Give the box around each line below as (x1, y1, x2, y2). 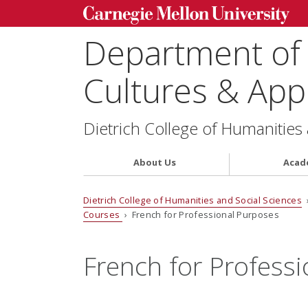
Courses (82, 208, 122, 221)
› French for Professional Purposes (122, 208, 280, 221)
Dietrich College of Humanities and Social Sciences (82, 194, 302, 207)
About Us (133, 155, 176, 168)
